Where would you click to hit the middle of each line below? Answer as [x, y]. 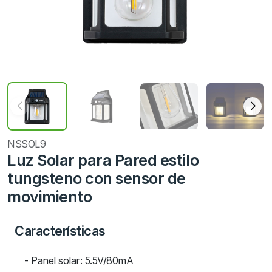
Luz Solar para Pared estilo [103, 160]
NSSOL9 [26, 144]
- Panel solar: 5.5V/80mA [79, 260]
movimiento [50, 197]
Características [60, 231]
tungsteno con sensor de [97, 178]
